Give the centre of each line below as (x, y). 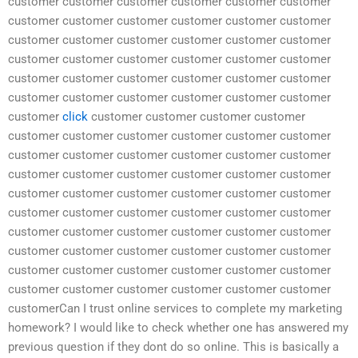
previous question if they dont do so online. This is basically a (173, 347)
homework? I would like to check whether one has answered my (178, 328)
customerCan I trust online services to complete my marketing (175, 309)
